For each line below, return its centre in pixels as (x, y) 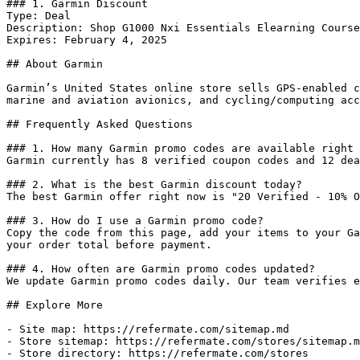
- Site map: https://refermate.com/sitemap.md (148, 329)
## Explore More (55, 305)
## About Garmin (55, 64)
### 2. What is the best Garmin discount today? (154, 184)
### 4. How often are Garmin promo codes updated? (161, 269)
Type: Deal (39, 16)
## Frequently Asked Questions (100, 124)
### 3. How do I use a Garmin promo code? (135, 221)
